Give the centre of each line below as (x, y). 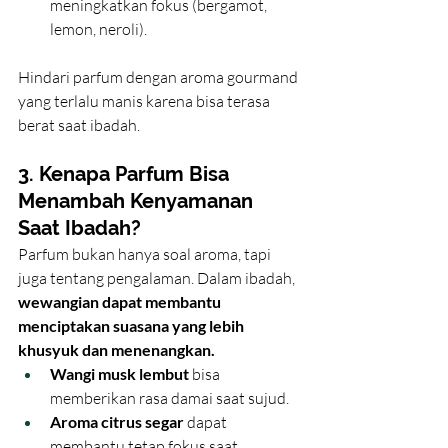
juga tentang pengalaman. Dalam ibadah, (158, 278)
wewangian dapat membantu (121, 302)
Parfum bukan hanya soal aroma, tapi (146, 254)
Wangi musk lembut (119, 374)
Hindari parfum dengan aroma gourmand (159, 77)
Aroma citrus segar (117, 422)
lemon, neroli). (98, 29)
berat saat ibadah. (79, 125)
